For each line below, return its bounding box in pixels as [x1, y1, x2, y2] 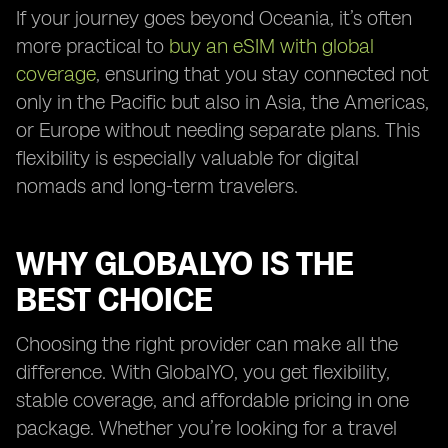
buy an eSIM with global [169, 34, 374, 58]
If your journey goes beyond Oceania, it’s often [16, 6, 412, 30]
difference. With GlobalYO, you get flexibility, [16, 360, 390, 384]
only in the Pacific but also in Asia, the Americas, [16, 90, 429, 114]
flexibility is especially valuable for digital [16, 146, 359, 170]
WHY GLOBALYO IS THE [16, 245, 354, 283]
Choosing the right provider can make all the [16, 332, 398, 356]
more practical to [16, 34, 169, 58]
